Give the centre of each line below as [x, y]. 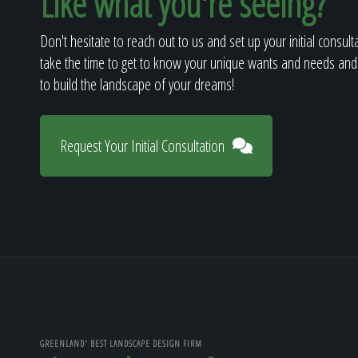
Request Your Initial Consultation [142, 145]
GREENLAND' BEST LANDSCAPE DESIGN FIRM [121, 343]
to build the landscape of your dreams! [137, 84]
